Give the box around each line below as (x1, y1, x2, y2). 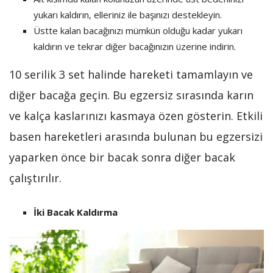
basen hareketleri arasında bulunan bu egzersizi (9, 129, 263, 144)
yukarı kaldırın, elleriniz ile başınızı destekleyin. (34, 9, 222, 21)
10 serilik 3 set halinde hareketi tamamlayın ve (9, 67, 253, 82)
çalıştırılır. (9, 171, 62, 186)
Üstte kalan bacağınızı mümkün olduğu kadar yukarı (34, 24, 243, 37)
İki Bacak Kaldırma (34, 206, 118, 219)
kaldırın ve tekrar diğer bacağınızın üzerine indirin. (34, 40, 236, 53)
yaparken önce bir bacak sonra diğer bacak (9, 150, 235, 165)
